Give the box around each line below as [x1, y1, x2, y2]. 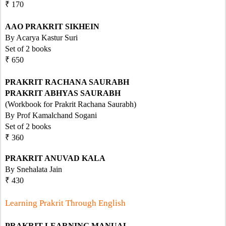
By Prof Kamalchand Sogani [5, 111, 97, 120]
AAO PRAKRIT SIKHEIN [5, 22, 99, 31]
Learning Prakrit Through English [5, 198, 126, 208]
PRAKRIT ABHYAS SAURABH [5, 89, 121, 97]
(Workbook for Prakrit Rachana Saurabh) [5, 100, 136, 108]
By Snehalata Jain [5, 165, 62, 174]
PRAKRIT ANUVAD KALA [5, 154, 105, 162]
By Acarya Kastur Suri [5, 33, 78, 42]
